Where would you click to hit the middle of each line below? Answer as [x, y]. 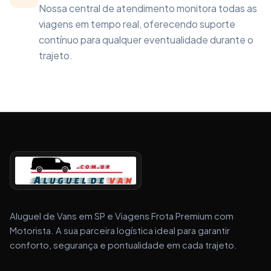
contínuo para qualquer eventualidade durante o [146, 40]
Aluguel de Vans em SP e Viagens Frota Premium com [122, 216]
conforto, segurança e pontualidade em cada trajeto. [123, 245]
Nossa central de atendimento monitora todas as [148, 8]
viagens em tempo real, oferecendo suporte [137, 24]
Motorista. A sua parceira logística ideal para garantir [120, 230]
